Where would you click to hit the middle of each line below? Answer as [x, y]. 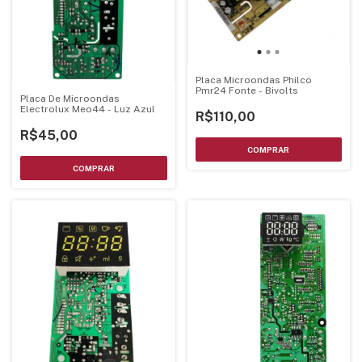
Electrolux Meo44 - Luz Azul [88, 109]
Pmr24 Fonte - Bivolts [246, 91]
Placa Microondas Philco [253, 80]
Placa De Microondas [70, 98]
